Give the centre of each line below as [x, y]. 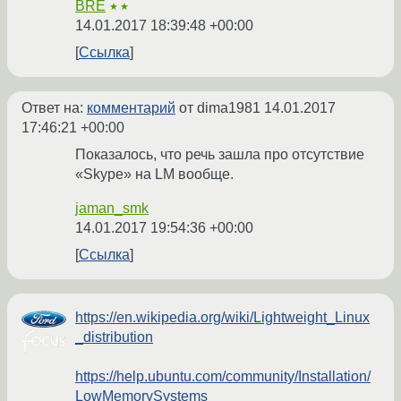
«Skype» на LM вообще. [154, 175]
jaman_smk [112, 209]
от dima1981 [220, 108]
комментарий [131, 108]
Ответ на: [54, 108]
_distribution [114, 337]
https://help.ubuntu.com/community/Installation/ [223, 377]
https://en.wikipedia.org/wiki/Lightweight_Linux [222, 318]
